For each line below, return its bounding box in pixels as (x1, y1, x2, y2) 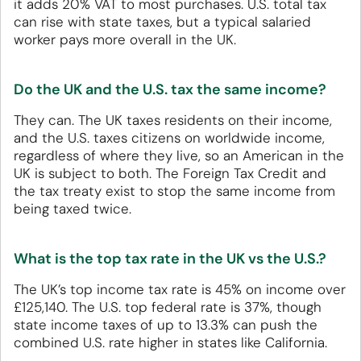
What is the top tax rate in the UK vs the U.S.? (14, 249, 326, 269)
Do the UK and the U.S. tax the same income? (14, 80, 326, 100)
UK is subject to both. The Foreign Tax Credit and (14, 164, 326, 183)
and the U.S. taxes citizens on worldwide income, (14, 129, 325, 147)
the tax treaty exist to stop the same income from (14, 182, 335, 201)
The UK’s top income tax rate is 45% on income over (14, 280, 346, 299)
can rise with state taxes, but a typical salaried (14, 13, 311, 31)
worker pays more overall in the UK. (14, 31, 236, 49)
